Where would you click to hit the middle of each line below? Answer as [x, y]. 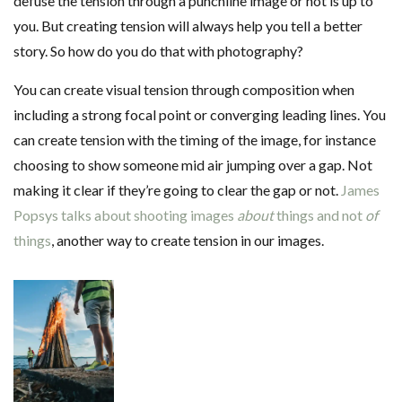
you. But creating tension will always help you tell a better [188, 25]
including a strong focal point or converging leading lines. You [200, 114]
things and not [319, 214]
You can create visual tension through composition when [184, 89]
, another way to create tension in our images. [188, 240]
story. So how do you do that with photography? [158, 50]
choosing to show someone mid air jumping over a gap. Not [193, 164]
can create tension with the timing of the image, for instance [195, 139]
